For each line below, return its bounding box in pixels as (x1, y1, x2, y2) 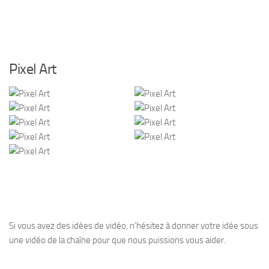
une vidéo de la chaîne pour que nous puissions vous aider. (9, 234, 226, 246)
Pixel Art (9, 59, 56, 77)
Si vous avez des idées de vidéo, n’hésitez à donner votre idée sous (9, 220, 258, 231)
